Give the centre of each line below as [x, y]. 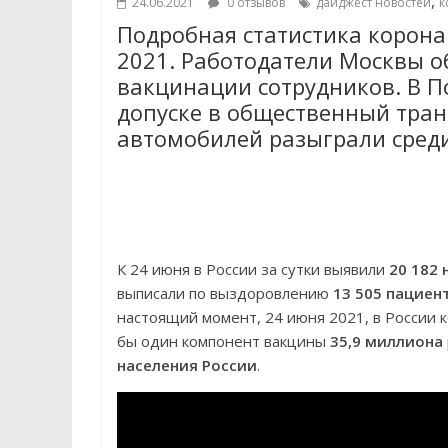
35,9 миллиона [386, 341]
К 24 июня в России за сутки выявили [253, 269]
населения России [187, 365]
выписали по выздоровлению [225, 293]
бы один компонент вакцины [223, 341]
